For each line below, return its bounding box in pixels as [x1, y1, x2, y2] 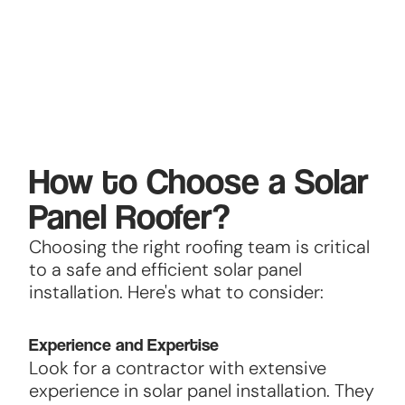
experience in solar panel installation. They [28, 379, 374, 403]
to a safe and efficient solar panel [28, 258, 302, 282]
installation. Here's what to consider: [28, 280, 324, 305]
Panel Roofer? [28, 193, 230, 237]
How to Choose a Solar [28, 158, 369, 202]
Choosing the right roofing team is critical [28, 235, 370, 259]
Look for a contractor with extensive [28, 356, 326, 381]
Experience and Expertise [28, 334, 219, 356]
